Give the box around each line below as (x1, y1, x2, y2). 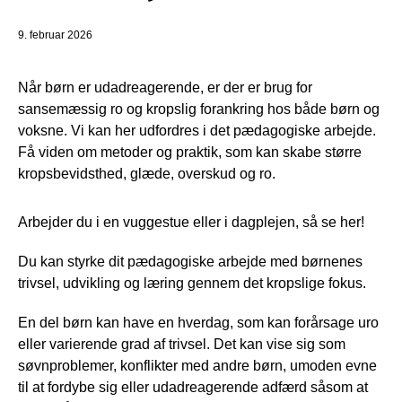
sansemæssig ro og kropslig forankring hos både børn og (18, 101, 380, 118)
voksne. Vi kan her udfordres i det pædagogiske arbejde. (18, 123, 376, 139)
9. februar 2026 (18, 29, 92, 42)
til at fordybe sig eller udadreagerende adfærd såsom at (18, 380, 368, 396)
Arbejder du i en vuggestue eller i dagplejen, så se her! (18, 214, 364, 231)
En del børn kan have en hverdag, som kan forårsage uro (18, 315, 379, 331)
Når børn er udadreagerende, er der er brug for (18, 80, 312, 96)
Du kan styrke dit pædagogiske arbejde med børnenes (18, 254, 363, 270)
